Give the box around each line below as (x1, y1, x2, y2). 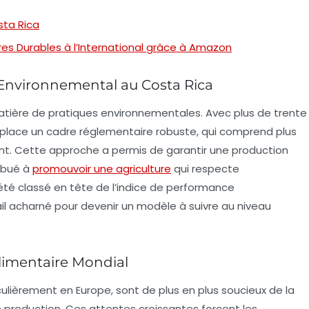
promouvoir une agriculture (32, 161, 171, 177)
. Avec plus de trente (201, 106, 307, 121)
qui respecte (171, 161, 239, 177)
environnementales (101, 106, 201, 121)
